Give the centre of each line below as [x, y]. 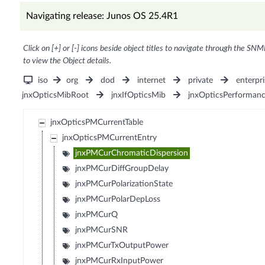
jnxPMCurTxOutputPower [122, 246]
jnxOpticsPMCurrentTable [97, 123]
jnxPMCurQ [97, 215]
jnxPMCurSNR [102, 230]
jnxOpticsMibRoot [55, 96]
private [201, 81]
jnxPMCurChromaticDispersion [132, 153]
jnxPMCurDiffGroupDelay [122, 169]
